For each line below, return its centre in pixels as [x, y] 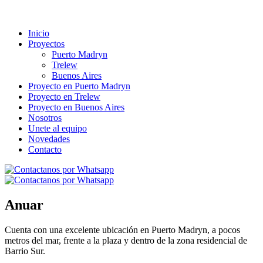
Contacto [45, 149]
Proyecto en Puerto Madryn [79, 86]
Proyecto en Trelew [64, 97]
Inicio [39, 33]
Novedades [49, 139]
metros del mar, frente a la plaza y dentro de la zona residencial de [126, 240]
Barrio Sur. [25, 251]
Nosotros [45, 118]
